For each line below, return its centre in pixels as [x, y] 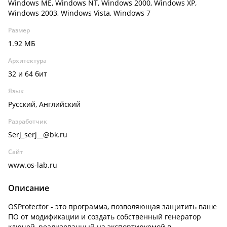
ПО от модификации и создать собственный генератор [105, 217]
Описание [29, 188]
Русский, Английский [44, 104]
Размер [19, 30]
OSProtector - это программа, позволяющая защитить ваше [112, 206]
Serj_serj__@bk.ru [38, 135]
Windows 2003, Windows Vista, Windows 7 [79, 13]
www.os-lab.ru [33, 165]
